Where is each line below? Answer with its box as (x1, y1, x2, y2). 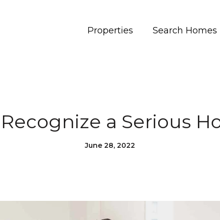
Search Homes (153, 25, 217, 36)
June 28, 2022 (85, 141, 135, 150)
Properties (87, 25, 133, 36)
